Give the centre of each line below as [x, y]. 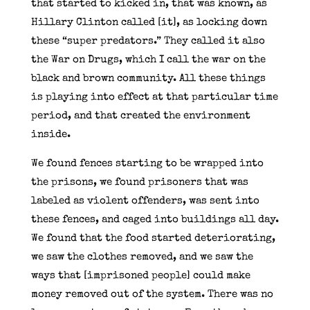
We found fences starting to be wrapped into [147, 163]
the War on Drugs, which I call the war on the [148, 60]
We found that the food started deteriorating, [153, 238]
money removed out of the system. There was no [152, 294]
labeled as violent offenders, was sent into [145, 201]
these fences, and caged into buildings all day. [155, 219]
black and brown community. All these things [148, 78]
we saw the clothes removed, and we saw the [142, 257]
